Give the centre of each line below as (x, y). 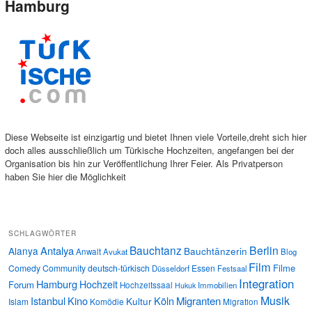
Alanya (23, 251)
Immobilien (217, 285)
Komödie (107, 302)
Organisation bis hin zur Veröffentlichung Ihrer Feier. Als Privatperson (143, 164)
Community (64, 268)
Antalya (57, 251)
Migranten (198, 301)
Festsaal (232, 268)
